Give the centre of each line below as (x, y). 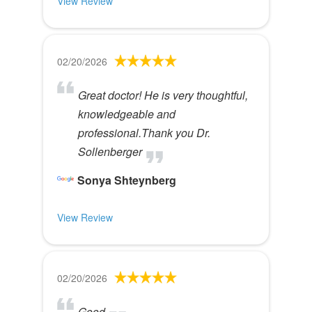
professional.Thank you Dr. (144, 133)
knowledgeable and (127, 114)
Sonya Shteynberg (127, 180)
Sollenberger (110, 151)
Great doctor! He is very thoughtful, (163, 95)
